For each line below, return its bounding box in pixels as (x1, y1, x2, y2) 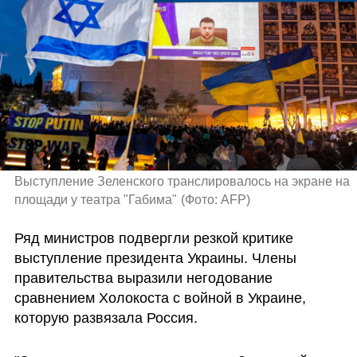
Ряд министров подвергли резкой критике (14, 229, 293, 246)
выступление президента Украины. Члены (14, 249, 296, 266)
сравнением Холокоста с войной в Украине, (14, 289, 306, 306)
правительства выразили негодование (14, 269, 273, 286)
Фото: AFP (185, 193, 247, 207)
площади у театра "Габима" (14, 193, 177, 207)
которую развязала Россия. (14, 309, 202, 326)
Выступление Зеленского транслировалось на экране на (14, 175, 350, 189)
